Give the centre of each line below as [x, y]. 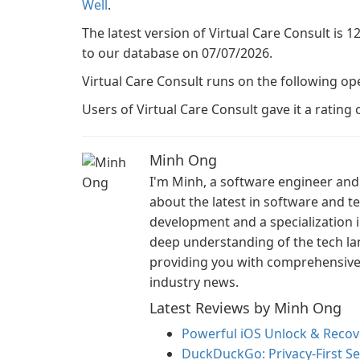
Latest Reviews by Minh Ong [245, 308]
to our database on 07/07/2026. [177, 53]
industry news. [194, 282]
